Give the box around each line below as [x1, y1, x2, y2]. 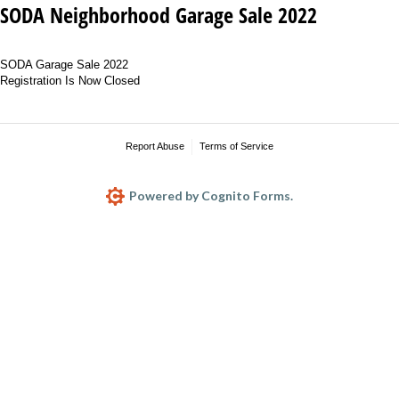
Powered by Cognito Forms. [126, 187, 294, 203]
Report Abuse [126, 140, 185, 151]
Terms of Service [199, 140, 273, 151]
